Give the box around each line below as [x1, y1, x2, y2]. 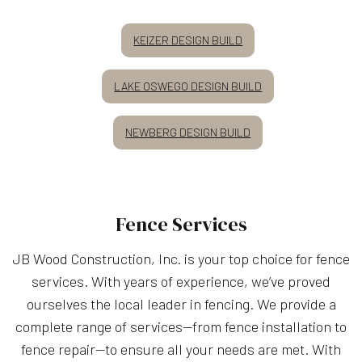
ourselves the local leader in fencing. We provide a [26, 294, 336, 313]
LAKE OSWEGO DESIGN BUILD [114, 78, 263, 93]
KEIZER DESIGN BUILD [133, 32, 243, 47]
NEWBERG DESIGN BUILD [125, 124, 251, 139]
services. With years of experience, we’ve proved [32, 271, 330, 290]
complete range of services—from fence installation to [15, 317, 347, 335]
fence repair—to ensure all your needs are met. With [21, 339, 341, 358]
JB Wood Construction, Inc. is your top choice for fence [12, 249, 350, 267]
